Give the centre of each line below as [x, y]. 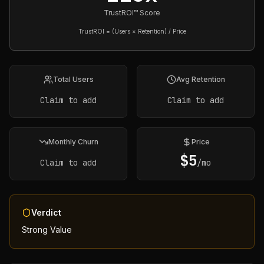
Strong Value [47, 230]
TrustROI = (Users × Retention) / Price [132, 31]
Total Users [73, 79]
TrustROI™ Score [132, 13]
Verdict [46, 212]
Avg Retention [200, 79]
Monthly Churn [73, 142]
